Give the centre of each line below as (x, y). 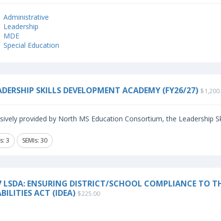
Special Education (31, 45)
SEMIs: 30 (35, 140)
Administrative (26, 17)
